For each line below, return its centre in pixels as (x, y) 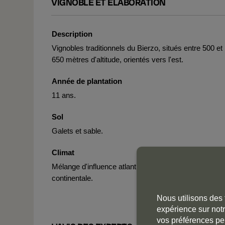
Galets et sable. (77, 131)
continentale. (72, 178)
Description (72, 34)
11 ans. (64, 95)
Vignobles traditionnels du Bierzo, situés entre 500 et (137, 48)
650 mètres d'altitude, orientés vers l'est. (118, 60)
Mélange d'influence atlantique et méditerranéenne (133, 166)
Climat (63, 152)
